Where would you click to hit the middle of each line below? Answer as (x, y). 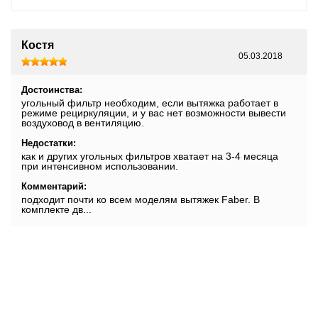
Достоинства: (52, 89)
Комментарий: (54, 186)
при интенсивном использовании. (100, 166)
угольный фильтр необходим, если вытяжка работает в (150, 103)
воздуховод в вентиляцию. (83, 122)
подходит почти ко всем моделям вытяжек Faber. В (141, 199)
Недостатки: (49, 143)
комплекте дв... (56, 209)
